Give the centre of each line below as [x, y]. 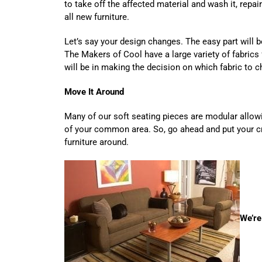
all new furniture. [97, 17]
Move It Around [94, 92]
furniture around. [96, 142]
